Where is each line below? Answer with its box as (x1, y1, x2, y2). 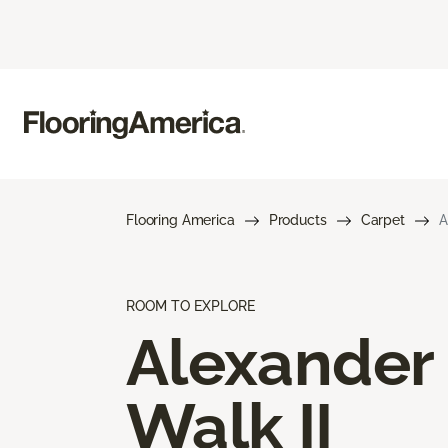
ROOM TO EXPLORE (126, 297, 255, 314)
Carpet (360, 211, 405, 228)
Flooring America (126, 211, 235, 228)
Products (268, 211, 327, 228)
